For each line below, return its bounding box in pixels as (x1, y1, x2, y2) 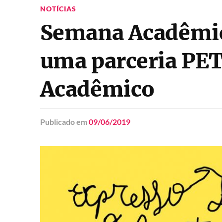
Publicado (40, 117, 75, 127)
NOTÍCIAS (40, 4, 76, 13)
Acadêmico (40, 76, 155, 103)
